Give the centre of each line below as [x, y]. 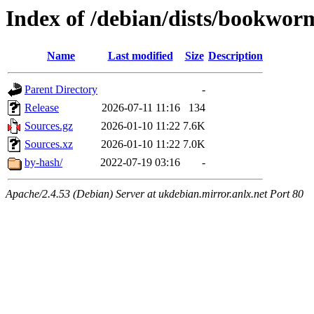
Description [235, 56]
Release [42, 108]
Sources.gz [49, 126]
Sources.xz [49, 144]
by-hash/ [43, 163]
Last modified [140, 56]
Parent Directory [61, 90]
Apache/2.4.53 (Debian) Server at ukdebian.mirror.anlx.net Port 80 [155, 194]
